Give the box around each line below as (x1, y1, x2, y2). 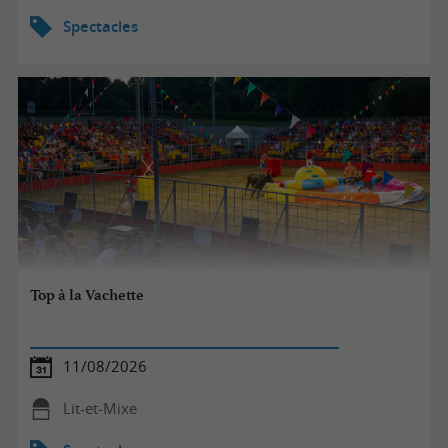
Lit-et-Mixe (62, 398, 137, 418)
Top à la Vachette (30, 286, 145, 305)
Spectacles (62, 16, 138, 36)
